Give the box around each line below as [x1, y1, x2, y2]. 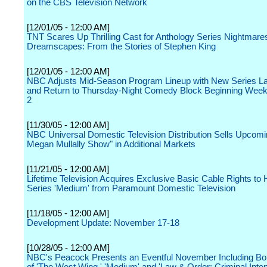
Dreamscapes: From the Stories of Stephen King [27, 42, 216, 51]
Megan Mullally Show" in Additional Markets [27, 139, 195, 149]
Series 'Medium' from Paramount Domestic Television [27, 184, 235, 193]
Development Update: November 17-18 [27, 218, 179, 228]
